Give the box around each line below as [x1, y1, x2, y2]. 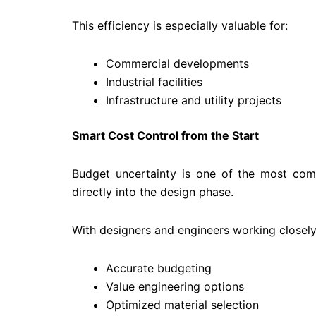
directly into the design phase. [72, 185, 233, 200]
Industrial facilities [106, 75, 202, 90]
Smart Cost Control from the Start [72, 128, 259, 143]
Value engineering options [106, 279, 244, 294]
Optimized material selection [106, 298, 259, 312]
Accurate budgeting [106, 261, 212, 276]
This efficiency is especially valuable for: [72, 18, 288, 33]
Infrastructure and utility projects [106, 93, 281, 108]
